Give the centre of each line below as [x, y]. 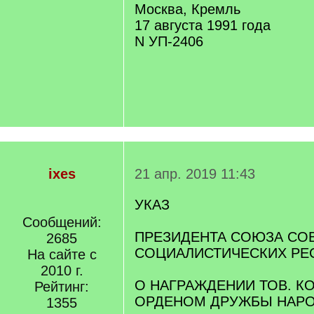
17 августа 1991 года [203, 25]
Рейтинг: [62, 287]
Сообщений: [62, 222]
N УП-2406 [169, 41]
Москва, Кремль [187, 9]
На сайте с [62, 254]
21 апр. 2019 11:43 [195, 174]
